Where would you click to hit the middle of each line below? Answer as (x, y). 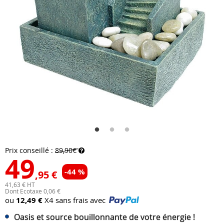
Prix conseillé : (30, 150)
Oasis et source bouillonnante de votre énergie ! (104, 217)
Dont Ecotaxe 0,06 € (33, 191)
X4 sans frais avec (75, 200)
